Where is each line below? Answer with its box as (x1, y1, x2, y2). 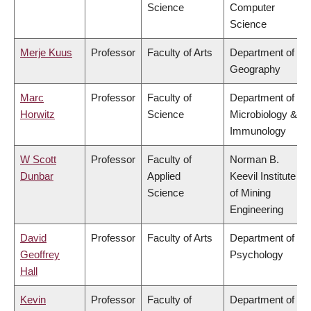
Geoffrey (20, 249, 60, 261)
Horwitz (20, 108, 55, 121)
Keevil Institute (230, 170, 296, 183)
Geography (230, 63, 280, 76)
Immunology (230, 125, 286, 137)
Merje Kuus (20, 47, 72, 59)
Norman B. (230, 153, 279, 166)
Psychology (230, 249, 283, 261)
